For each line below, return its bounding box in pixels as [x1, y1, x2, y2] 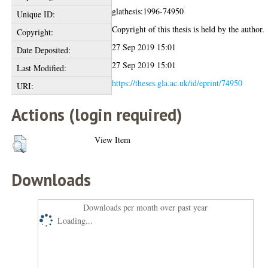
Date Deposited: [16, 44, 71, 56]
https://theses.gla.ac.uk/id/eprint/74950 [112, 77, 243, 89]
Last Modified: [16, 62, 66, 74]
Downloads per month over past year [83, 202, 208, 213]
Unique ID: [16, 8, 55, 20]
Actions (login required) [11, 103, 182, 126]
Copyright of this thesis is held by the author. [112, 23, 265, 35]
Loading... [57, 215, 93, 226]
